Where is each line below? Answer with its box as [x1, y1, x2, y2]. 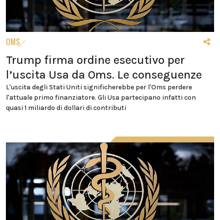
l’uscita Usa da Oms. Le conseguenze [6, 68, 202, 82]
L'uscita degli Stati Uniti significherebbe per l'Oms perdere [6, 83, 192, 92]
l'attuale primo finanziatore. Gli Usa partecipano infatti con [6, 93, 196, 102]
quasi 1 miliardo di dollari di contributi [6, 104, 126, 112]
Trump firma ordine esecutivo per [6, 53, 185, 67]
